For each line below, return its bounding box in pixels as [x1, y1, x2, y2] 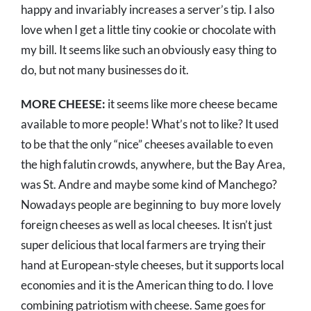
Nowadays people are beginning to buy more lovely [21, 197, 281, 212]
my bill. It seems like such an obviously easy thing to [21, 42, 276, 58]
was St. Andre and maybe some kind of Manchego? [21, 177, 277, 192]
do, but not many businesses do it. [21, 62, 189, 78]
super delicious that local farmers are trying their [21, 237, 266, 253]
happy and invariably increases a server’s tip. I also [21, 2, 274, 17]
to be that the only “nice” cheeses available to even [21, 137, 273, 152]
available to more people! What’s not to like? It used [21, 117, 279, 132]
